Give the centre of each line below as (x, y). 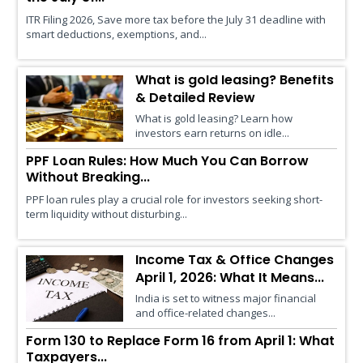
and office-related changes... (205, 312)
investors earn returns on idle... (212, 132)
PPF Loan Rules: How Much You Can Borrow (167, 160)
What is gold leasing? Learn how (214, 118)
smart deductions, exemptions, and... (116, 34)
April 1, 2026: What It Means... (229, 277)
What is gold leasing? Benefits (234, 79)
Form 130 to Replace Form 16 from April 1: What (180, 340)
